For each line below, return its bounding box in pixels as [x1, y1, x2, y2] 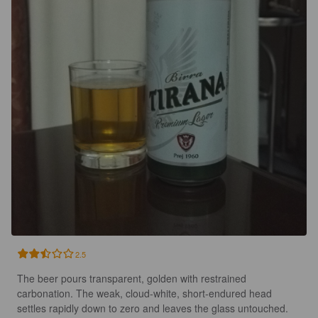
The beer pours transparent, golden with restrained [17, 271, 249, 286]
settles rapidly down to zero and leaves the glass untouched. [17, 301, 288, 316]
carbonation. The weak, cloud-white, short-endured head [17, 286, 275, 301]
